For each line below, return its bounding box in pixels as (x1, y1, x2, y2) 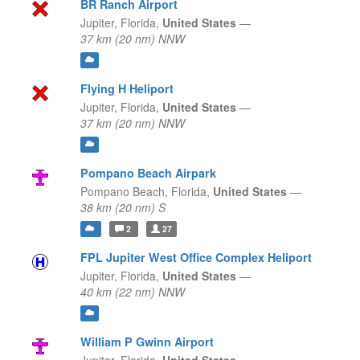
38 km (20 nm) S (80, 199, 166, 216)
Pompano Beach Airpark (80, 165, 216, 182)
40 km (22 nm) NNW (80, 284, 185, 301)
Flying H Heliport (80, 80, 174, 97)
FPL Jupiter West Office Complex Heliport (80, 249, 312, 266)
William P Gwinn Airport (80, 333, 214, 350)
